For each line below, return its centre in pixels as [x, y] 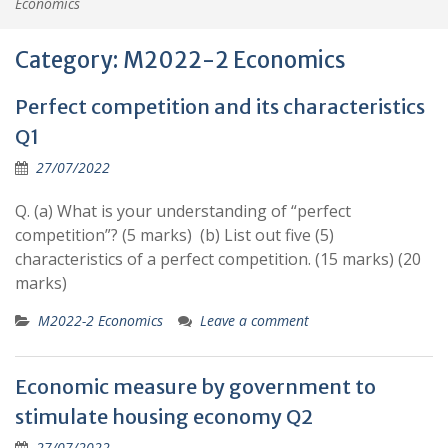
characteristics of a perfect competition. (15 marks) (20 [218, 259]
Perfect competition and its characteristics [220, 106]
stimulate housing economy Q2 [164, 416]
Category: [69, 60]
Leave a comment [254, 320]
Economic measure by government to [195, 386]
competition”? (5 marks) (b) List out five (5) [174, 235]
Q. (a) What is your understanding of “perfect [183, 211]
